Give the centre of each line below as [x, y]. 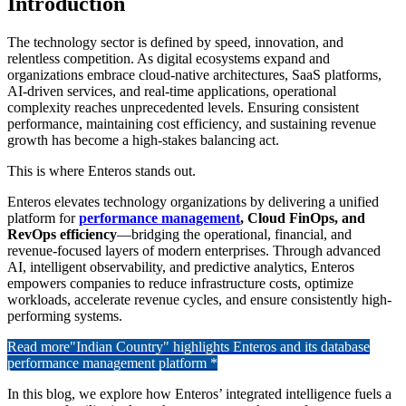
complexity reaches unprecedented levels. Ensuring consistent [183, 107]
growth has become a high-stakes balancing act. [143, 140]
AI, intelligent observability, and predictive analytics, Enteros [181, 266]
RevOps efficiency [62, 234]
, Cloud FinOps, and [303, 217]
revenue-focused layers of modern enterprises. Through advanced [194, 250]
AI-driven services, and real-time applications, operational [172, 91]
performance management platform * [112, 362]
